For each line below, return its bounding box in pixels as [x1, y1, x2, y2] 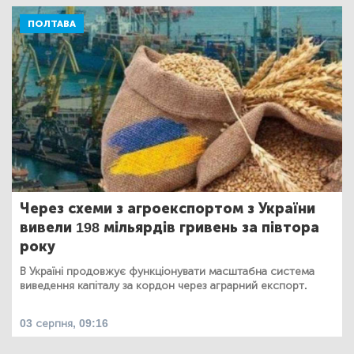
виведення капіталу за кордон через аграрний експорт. [20, 278, 307, 292]
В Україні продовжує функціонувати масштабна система [20, 264, 314, 278]
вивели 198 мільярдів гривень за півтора [20, 218, 319, 236]
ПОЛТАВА [28, 17, 76, 29]
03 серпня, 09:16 [20, 316, 108, 330]
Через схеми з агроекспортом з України [20, 199, 315, 217]
